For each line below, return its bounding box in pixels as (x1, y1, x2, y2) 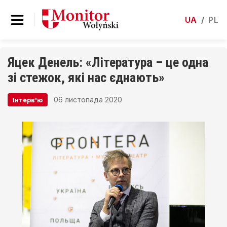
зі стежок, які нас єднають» (8, 70, 165, 85)
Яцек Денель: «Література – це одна (8, 55, 208, 70)
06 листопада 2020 (54, 95, 122, 104)
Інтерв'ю (13, 96, 43, 104)
